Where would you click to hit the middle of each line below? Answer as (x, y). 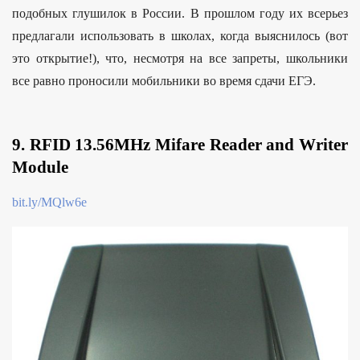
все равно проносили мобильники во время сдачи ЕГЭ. (164, 81)
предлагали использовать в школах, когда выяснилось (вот (180, 36)
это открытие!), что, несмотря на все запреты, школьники (180, 59)
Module (40, 168)
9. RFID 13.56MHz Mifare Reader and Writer (180, 145)
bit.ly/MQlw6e (49, 202)
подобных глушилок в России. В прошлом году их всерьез (180, 14)
